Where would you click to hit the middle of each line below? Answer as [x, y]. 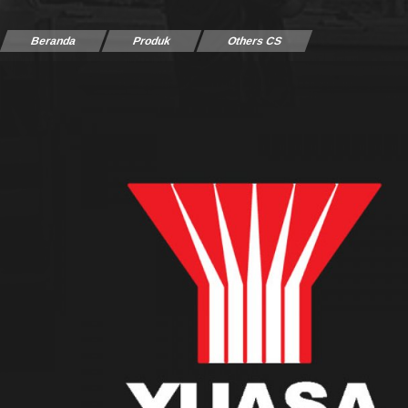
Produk [152, 41]
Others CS [255, 41]
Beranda [53, 41]
